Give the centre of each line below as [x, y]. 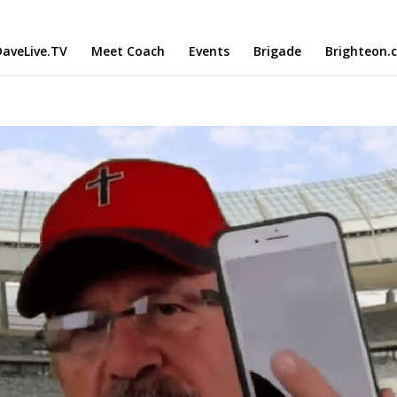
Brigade [277, 51]
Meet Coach [128, 51]
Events [209, 51]
